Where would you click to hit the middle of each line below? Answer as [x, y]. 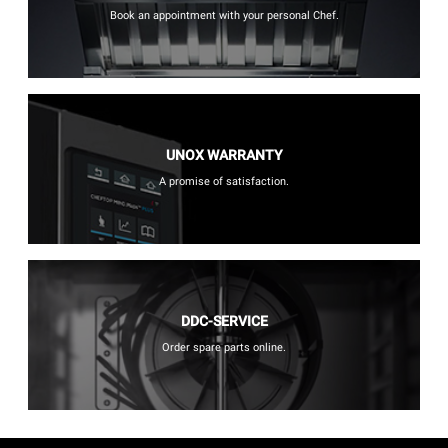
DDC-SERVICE [224, 321]
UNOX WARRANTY [224, 155]
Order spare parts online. [224, 348]
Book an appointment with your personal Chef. [224, 16]
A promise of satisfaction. [224, 182]
